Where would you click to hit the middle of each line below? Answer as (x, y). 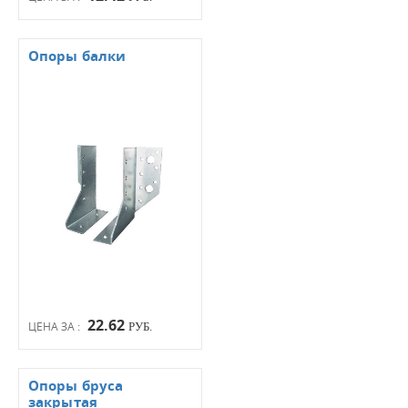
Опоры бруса (76, 386)
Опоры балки (77, 56)
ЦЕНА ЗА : (56, 326)
